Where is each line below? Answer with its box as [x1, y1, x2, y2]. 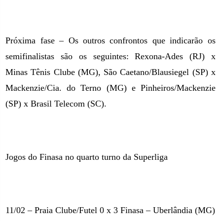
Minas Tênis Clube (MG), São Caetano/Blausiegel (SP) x [5, 67, 216, 77]
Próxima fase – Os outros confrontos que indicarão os [5, 36, 216, 45]
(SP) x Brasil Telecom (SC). [5, 99, 107, 109]
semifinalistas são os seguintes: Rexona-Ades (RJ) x [5, 51, 216, 61]
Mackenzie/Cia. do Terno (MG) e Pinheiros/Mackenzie [5, 83, 216, 93]
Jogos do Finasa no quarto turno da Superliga [5, 152, 168, 162]
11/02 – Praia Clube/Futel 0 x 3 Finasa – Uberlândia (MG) [5, 205, 216, 215]
